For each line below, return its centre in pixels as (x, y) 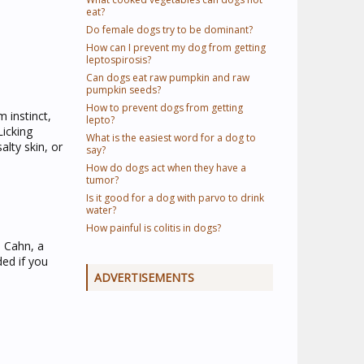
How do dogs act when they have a (166, 168)
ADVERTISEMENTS (144, 277)
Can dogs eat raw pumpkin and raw (168, 78)
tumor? (102, 180)
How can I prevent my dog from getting (176, 48)
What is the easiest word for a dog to (171, 138)
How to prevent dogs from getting (165, 108)
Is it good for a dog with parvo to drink (175, 198)
